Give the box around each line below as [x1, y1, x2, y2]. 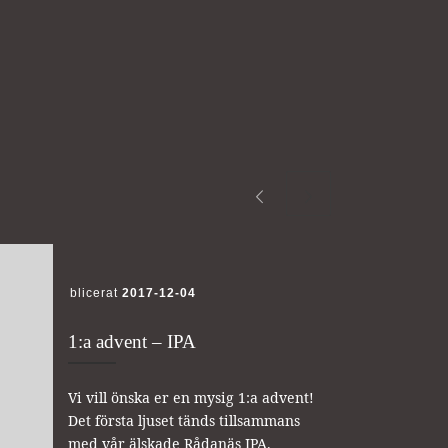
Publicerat [52, 285, 122, 300]
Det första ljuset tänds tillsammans [67, 410, 300, 430]
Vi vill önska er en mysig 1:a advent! [67, 387, 314, 407]
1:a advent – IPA [67, 331, 196, 353]
